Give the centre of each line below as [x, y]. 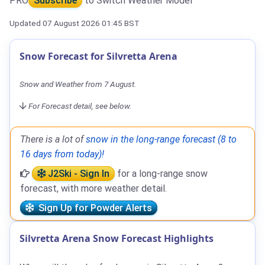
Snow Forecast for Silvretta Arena [98, 56]
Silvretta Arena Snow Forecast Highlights [117, 238]
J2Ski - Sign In [77, 173]
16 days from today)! [62, 154]
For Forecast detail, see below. [80, 106]
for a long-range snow [161, 173]
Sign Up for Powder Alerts [93, 208]
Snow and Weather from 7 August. [78, 84]
